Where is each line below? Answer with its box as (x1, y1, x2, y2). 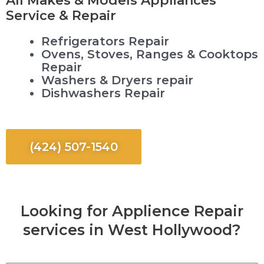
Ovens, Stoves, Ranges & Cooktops (41, 47, 258, 61)
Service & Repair (6, 7, 116, 23)
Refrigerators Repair (41, 34, 169, 48)
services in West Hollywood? (23, 221, 241, 239)
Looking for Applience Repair (21, 202, 243, 220)
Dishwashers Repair (41, 85, 165, 100)
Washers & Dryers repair (41, 72, 193, 87)
